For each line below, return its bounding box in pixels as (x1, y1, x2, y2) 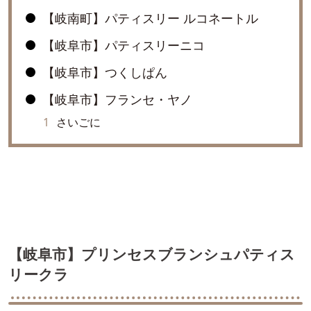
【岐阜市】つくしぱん (42, 64, 168, 81)
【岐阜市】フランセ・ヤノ (42, 91, 193, 108)
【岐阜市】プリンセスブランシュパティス (8, 244, 295, 264)
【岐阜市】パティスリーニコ (42, 37, 205, 54)
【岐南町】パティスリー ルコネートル (42, 10, 259, 27)
